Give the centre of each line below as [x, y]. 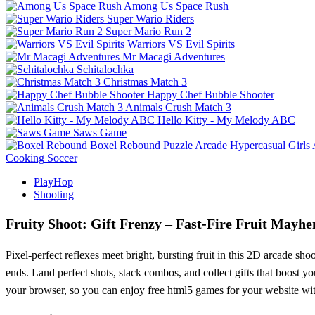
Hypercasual [258, 145]
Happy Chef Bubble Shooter [211, 94]
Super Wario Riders [150, 18]
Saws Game [100, 132]
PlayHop [53, 181]
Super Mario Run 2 [148, 31]
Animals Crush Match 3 [178, 107]
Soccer [62, 157]
